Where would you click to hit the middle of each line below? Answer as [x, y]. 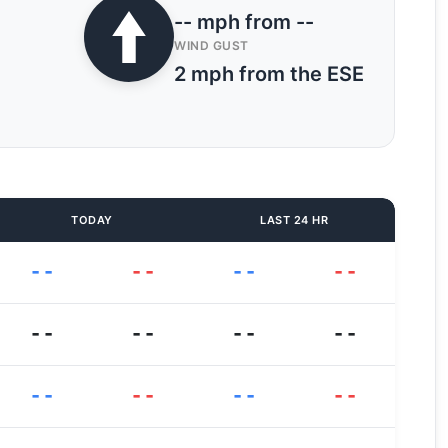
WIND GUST [211, 45]
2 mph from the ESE [269, 74]
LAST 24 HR [294, 220]
